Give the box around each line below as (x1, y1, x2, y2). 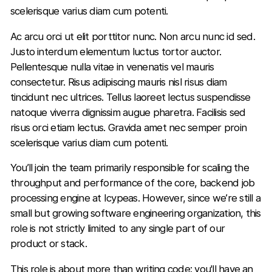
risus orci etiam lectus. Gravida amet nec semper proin (10, 121, 246, 134)
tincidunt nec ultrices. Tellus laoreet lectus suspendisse (10, 90, 251, 103)
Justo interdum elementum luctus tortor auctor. (10, 45, 222, 58)
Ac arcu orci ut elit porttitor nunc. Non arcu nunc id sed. (10, 30, 255, 42)
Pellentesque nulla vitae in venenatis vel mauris (10, 60, 214, 73)
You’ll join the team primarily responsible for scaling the (10, 161, 249, 174)
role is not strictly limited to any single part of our (10, 222, 225, 235)
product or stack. (10, 237, 87, 250)
